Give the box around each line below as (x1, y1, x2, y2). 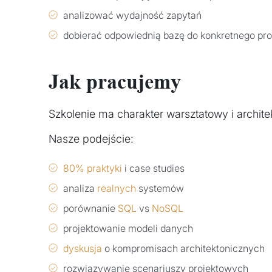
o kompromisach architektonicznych (102, 242, 265, 254)
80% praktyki (63, 161, 122, 174)
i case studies (122, 161, 185, 174)
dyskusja (63, 242, 102, 254)
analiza (63, 182, 97, 194)
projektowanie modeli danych (63, 222, 193, 234)
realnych (97, 182, 136, 194)
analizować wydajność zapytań (63, 8, 202, 21)
